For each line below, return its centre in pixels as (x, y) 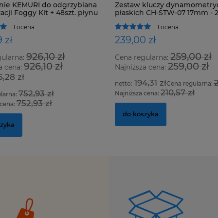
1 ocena (99, 27)
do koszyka (72, 114)
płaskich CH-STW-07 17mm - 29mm (107, 13)
